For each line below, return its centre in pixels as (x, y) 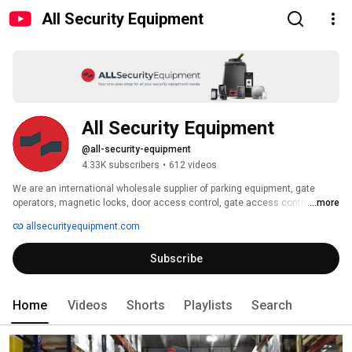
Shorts (146, 306)
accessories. (42, 217)
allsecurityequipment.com (82, 227)
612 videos (193, 165)
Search (272, 306)
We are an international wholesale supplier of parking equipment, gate (164, 189)
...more (324, 203)
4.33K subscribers (121, 165)
